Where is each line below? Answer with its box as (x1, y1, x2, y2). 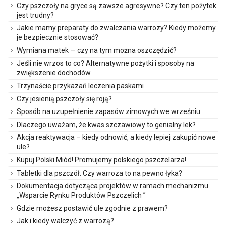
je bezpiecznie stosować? (17, 33, 98, 42)
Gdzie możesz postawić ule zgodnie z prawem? (17, 204, 168, 212)
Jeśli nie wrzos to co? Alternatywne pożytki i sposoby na (17, 59, 194, 68)
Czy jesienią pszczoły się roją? (17, 94, 112, 103)
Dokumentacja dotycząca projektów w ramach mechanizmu (17, 182, 208, 190)
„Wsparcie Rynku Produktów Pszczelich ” (17, 191, 146, 200)
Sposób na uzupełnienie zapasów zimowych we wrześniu (17, 107, 200, 116)
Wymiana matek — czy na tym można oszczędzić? (17, 46, 177, 54)
